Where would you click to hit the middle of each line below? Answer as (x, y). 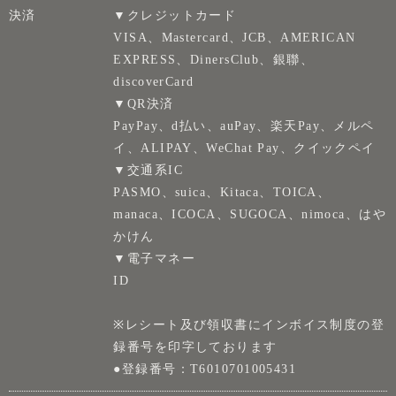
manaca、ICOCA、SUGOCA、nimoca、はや (250, 213)
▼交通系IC (148, 169)
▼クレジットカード (175, 15)
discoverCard (154, 81)
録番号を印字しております (195, 346)
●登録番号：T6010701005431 (205, 368)
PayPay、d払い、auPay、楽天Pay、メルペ (244, 125)
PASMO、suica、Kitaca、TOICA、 (222, 191)
